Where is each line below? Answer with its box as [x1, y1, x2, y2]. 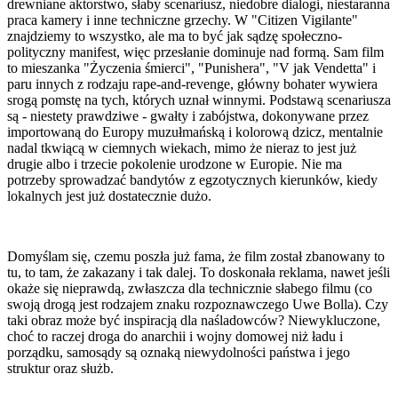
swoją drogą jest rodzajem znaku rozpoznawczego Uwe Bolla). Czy [7, 297, 388, 313]
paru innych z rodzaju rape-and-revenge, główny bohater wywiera [7, 76, 378, 92]
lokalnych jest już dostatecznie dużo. [7, 188, 211, 204]
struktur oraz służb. [7, 361, 114, 377]
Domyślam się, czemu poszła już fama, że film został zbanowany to [7, 249, 385, 265]
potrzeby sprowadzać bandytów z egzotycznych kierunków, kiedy [7, 172, 378, 188]
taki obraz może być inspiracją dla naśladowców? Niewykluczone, [7, 313, 380, 329]
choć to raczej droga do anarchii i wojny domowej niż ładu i [7, 329, 343, 345]
